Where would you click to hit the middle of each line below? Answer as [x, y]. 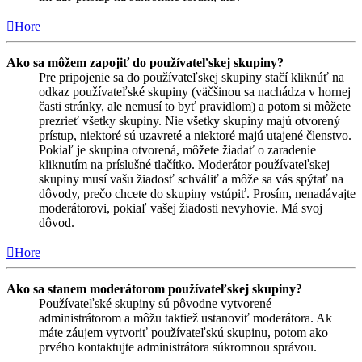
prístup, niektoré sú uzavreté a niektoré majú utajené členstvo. [195, 136]
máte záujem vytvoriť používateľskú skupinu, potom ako [183, 333]
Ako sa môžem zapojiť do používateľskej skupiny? [145, 63]
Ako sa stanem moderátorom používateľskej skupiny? [154, 289]
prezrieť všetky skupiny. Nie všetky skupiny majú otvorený [189, 121]
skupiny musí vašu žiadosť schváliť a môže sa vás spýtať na [191, 179]
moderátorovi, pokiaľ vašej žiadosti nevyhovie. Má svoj [181, 208]
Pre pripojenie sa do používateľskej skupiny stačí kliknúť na [192, 78]
